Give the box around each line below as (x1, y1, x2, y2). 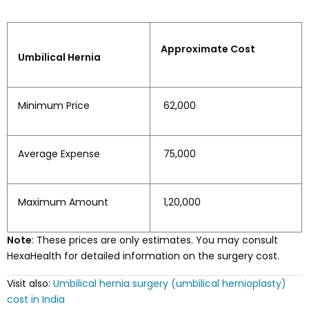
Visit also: (7, 277, 53, 290)
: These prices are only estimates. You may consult (32, 233, 278, 247)
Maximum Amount (18, 195, 108, 209)
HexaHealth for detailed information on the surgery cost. (7, 249, 279, 263)
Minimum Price (18, 99, 90, 112)
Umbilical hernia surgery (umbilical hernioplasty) (53, 277, 286, 290)
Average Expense (18, 147, 100, 161)
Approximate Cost (161, 42, 255, 56)
